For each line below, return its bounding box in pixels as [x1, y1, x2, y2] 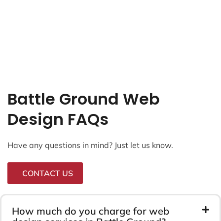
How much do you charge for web [12, 204, 169, 217]
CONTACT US [22, 168, 73, 178]
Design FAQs [7, 108, 109, 130]
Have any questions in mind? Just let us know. [7, 140, 173, 150]
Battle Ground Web [7, 87, 160, 110]
